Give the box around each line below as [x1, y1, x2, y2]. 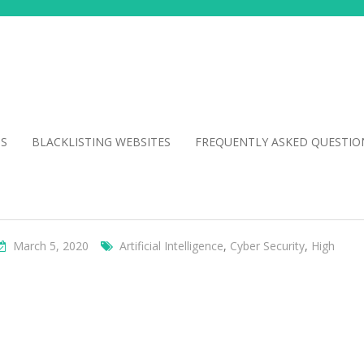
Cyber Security [230, 238, 305, 253]
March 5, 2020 [13, 238, 89, 253]
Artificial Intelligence [119, 238, 223, 253]
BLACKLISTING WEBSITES [32, 134, 171, 149]
